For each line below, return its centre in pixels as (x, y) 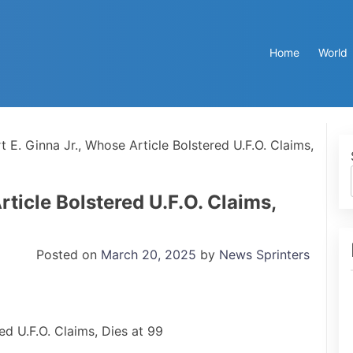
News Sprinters (264, 254)
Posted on (69, 254)
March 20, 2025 (149, 254)
